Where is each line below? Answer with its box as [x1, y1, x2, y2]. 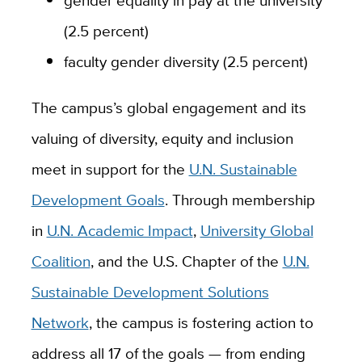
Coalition [31, 249, 90, 272]
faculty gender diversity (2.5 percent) [63, 49, 308, 73]
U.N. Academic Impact [46, 218, 193, 242]
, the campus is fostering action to [88, 310, 314, 334]
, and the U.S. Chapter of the [90, 249, 283, 272]
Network [31, 310, 89, 334]
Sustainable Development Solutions [31, 280, 269, 303]
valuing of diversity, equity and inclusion [31, 126, 293, 149]
